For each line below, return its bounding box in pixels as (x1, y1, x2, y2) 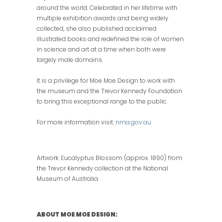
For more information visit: (37, 118, 115, 127)
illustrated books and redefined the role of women (37, 35, 184, 44)
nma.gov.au (115, 118, 151, 127)
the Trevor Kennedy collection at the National (37, 164, 168, 173)
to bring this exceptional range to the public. (37, 97, 167, 106)
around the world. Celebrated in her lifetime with (37, 3, 177, 12)
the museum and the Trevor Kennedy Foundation (37, 87, 182, 96)
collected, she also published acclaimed (37, 24, 157, 33)
